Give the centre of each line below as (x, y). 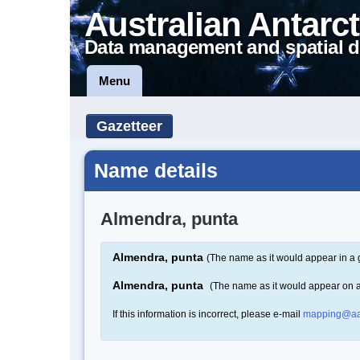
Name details (156, 170)
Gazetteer (129, 126)
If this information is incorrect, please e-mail (208, 314)
